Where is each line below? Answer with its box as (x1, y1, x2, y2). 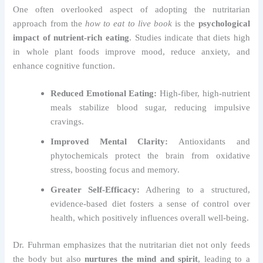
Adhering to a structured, (140, 185, 250, 195)
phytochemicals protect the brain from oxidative (50, 151, 250, 161)
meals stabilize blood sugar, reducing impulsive (50, 103, 250, 113)
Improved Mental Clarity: (50, 137, 168, 147)
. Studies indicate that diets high (129, 33, 250, 43)
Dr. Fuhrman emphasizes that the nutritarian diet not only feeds (13, 240, 250, 250)
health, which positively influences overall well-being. (50, 213, 249, 223)
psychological (198, 19, 250, 29)
